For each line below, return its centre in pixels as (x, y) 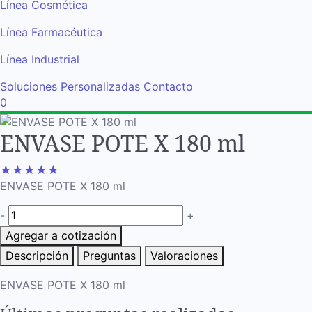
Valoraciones (184, 256)
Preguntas (109, 256)
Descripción (37, 256)
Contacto (168, 86)
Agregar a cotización (61, 236)
